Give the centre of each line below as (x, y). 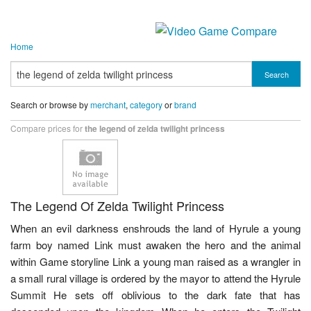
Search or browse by (50, 104)
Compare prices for (48, 128)
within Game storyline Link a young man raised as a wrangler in (155, 262)
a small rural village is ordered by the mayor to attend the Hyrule (155, 278)
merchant (108, 104)
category (146, 104)
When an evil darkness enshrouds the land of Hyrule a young (155, 228)
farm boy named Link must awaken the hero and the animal (155, 245)
